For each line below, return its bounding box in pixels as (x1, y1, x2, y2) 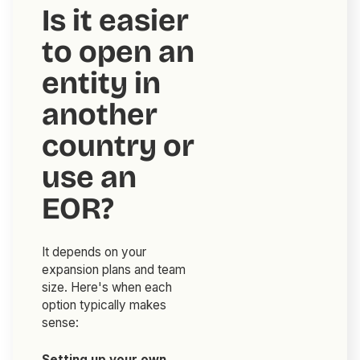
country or (42, 128, 195, 165)
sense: (42, 315, 80, 331)
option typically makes (42, 297, 167, 313)
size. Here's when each (42, 280, 173, 296)
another (42, 96, 158, 133)
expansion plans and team (42, 262, 186, 278)
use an (42, 159, 137, 196)
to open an (42, 34, 195, 71)
